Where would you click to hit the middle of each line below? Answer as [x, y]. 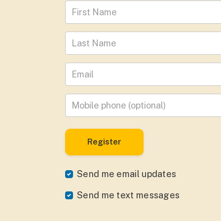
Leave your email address [118, 69]
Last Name [88, 38]
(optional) [137, 101]
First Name [88, 7]
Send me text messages [129, 195]
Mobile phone [93, 100]
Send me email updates [127, 174]
